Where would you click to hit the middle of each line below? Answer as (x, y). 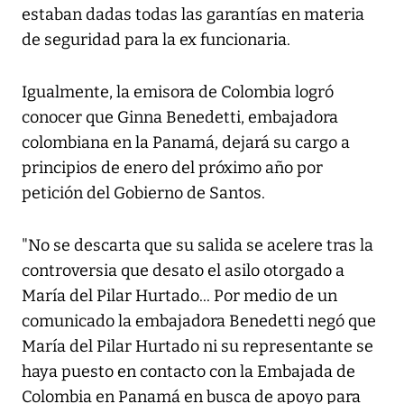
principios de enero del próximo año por (172, 168)
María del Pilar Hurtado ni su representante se (197, 347)
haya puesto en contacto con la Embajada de (188, 372)
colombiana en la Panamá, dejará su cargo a (186, 143)
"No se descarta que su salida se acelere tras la (197, 246)
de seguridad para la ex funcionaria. (156, 40)
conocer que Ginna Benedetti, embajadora (180, 118)
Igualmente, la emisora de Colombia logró (178, 92)
